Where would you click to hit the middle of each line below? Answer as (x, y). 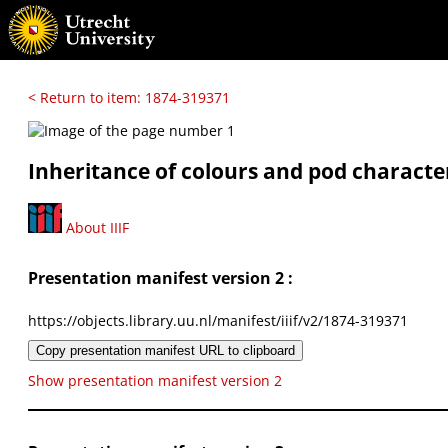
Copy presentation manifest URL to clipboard (165, 350)
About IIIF (95, 227)
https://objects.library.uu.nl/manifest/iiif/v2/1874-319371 (218, 320)
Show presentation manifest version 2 (155, 380)
